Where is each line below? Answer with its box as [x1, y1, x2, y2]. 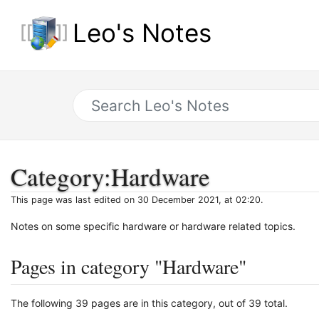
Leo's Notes [73, 17, 211, 48]
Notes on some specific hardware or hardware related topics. [11, 219, 296, 232]
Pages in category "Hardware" [11, 252, 246, 280]
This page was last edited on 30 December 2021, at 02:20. [11, 194, 263, 205]
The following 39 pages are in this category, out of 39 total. [11, 296, 288, 309]
